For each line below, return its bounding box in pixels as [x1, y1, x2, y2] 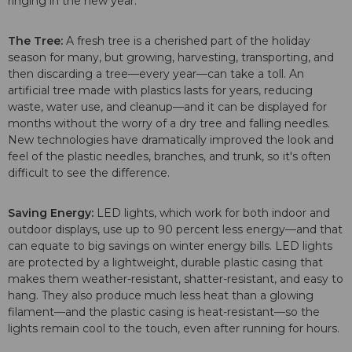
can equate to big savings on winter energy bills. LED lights [8, 239, 332, 254]
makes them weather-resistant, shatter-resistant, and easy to [8, 272, 343, 287]
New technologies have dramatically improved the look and [8, 133, 334, 148]
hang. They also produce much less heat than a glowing [8, 288, 313, 303]
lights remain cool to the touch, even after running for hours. [8, 321, 339, 336]
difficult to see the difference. [8, 166, 173, 181]
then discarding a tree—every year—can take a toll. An [8, 67, 304, 82]
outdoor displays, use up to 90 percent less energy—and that [8, 222, 343, 237]
